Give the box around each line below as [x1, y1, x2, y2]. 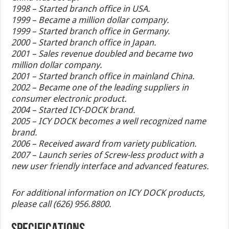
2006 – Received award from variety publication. [11, 138, 197, 149]
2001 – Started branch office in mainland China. [11, 71, 195, 81]
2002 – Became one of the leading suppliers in [11, 82, 189, 93]
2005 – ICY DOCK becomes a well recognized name [11, 116, 207, 126]
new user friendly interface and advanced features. [11, 161, 210, 171]
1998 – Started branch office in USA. [11, 3, 151, 14]
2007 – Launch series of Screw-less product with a [11, 149, 204, 160]
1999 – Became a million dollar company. [11, 14, 170, 25]
